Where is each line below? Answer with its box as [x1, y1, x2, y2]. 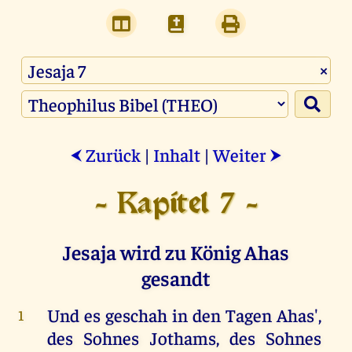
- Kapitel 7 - [93, 192, 258, 219]
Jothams [149, 326, 216, 350]
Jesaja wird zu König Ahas [63, 239, 289, 266]
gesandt [141, 265, 211, 291]
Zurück [82, 143, 141, 167]
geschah [104, 303, 167, 327]
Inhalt [153, 143, 200, 167]
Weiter [213, 143, 269, 167]
